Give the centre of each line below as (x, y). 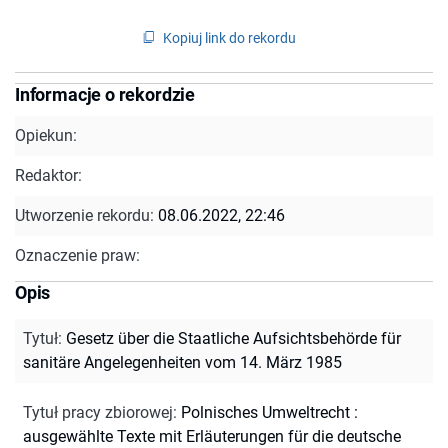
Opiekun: (46, 135)
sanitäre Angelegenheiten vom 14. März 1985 (182, 362)
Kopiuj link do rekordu (229, 37)
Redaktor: (48, 175)
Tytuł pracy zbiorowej (98, 412)
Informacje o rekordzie (105, 94)
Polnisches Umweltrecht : (269, 412)
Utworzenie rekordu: (86, 215)
